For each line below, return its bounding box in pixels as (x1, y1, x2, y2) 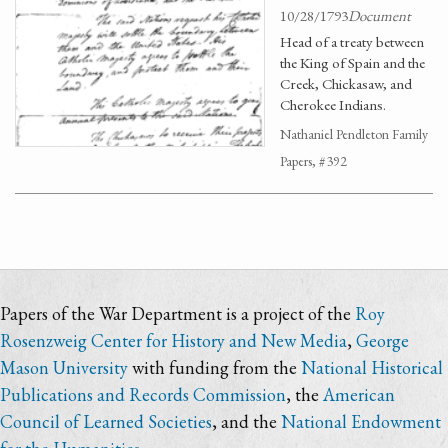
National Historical (301, 356, 443, 379)
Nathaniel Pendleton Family (280, 125, 428, 143)
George (356, 329, 409, 352)
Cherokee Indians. (280, 95, 386, 114)
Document (348, 6, 411, 25)
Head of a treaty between (280, 32, 424, 51)
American (323, 383, 395, 406)
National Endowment (281, 410, 441, 433)
